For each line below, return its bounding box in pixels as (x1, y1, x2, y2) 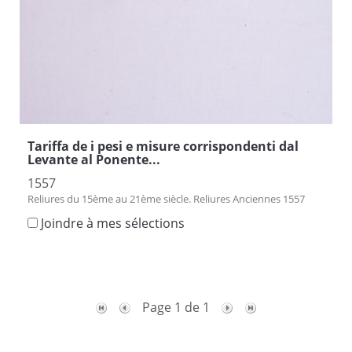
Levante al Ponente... (27, 150, 160, 168)
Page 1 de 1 (142, 298, 213, 316)
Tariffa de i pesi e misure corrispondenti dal (27, 137, 299, 155)
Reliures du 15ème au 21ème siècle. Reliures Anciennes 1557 (27, 191, 305, 206)
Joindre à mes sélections (41, 214, 185, 232)
